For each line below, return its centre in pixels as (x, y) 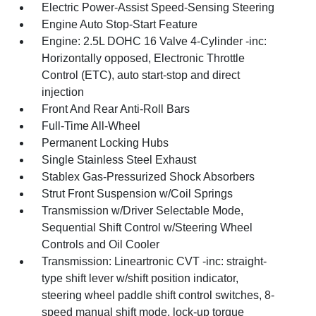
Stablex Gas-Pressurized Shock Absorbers (148, 177)
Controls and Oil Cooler (101, 244)
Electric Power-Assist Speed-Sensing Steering (158, 7)
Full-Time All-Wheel (91, 126)
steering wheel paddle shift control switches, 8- (158, 295)
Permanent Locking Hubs (105, 143)
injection (63, 92)
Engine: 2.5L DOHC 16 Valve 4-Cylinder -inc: (154, 41)
